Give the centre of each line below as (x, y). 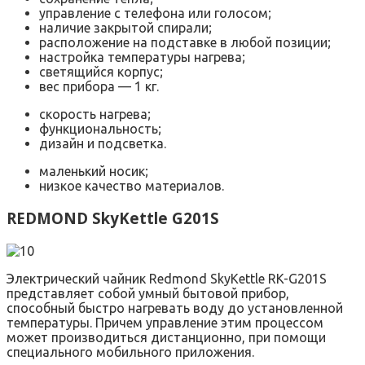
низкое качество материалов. (132, 185)
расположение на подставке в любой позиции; (185, 42)
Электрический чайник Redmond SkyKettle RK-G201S (167, 278)
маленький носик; (94, 171)
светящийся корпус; (101, 71)
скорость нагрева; (95, 114)
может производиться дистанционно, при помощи (166, 337)
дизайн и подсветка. (103, 143)
